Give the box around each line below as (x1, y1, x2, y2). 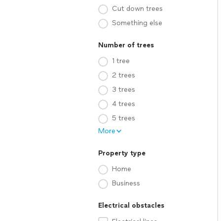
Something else (112, 19, 162, 27)
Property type (98, 149, 146, 157)
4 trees (112, 100, 135, 108)
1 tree (112, 57, 130, 65)
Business (112, 179, 140, 187)
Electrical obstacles (98, 201, 164, 210)
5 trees (112, 114, 135, 122)
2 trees (112, 71, 135, 79)
